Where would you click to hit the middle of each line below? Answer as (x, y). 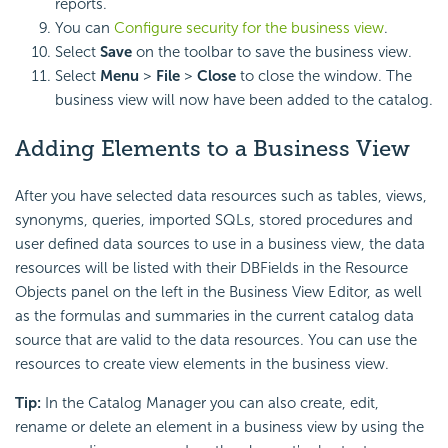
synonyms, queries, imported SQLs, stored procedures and (214, 220)
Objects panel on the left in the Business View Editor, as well (218, 292)
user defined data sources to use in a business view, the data (220, 244)
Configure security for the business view (249, 28)
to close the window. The (324, 76)
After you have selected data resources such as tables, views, (221, 196)
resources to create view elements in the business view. (202, 364)
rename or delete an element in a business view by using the (219, 427)
